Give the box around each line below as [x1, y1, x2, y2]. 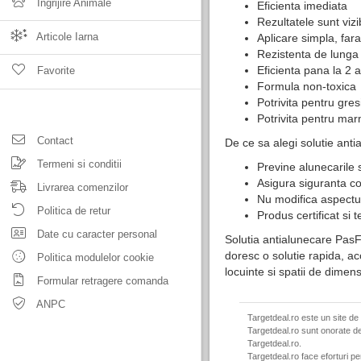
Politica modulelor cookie [34, 251, 154, 263]
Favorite [34, 64, 75, 77]
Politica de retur [34, 205, 110, 217]
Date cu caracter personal [34, 228, 157, 240]
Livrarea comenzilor [34, 181, 128, 193]
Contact [34, 135, 73, 147]
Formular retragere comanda [34, 275, 168, 287]
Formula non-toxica [257, 80, 356, 93]
